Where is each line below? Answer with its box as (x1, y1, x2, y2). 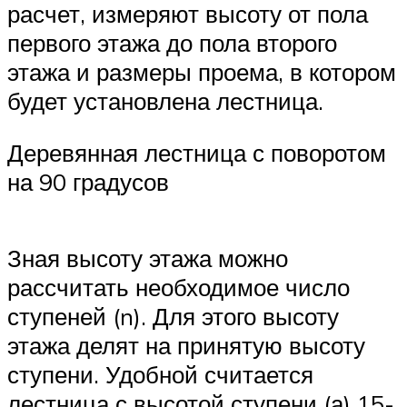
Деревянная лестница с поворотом (7, 138, 386, 168)
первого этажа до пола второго (7, 27, 337, 57)
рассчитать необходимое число (7, 272, 350, 302)
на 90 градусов (7, 167, 169, 197)
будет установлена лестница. (7, 85, 323, 115)
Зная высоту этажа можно (7, 243, 288, 273)
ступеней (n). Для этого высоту (7, 301, 339, 331)
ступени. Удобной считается (7, 359, 313, 389)
